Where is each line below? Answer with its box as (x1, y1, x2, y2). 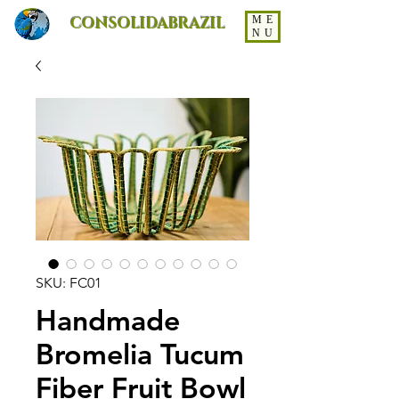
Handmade (36, 302, 180, 338)
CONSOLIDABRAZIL (70, 13, 225, 34)
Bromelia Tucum (36, 336, 244, 371)
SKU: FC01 (36, 274, 102, 291)
